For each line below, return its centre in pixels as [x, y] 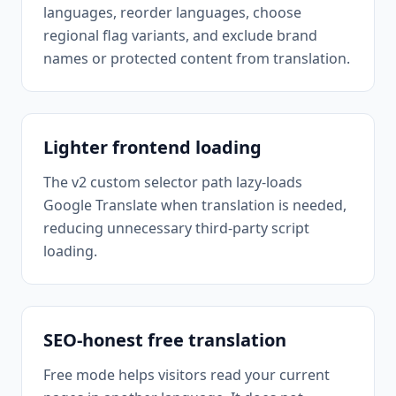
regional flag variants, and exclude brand [180, 35]
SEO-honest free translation [165, 339]
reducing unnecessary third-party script [176, 228]
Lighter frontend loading [152, 147]
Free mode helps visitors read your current [187, 374]
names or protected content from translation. [197, 58]
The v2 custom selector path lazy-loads [173, 182]
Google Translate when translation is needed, [195, 205]
